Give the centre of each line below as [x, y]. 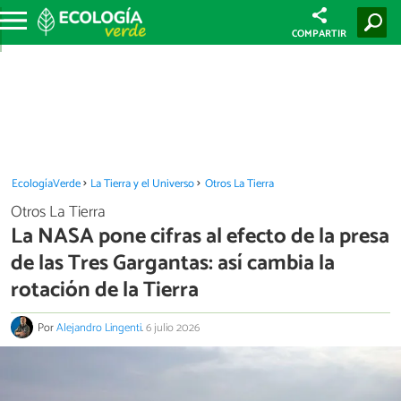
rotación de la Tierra [105, 290]
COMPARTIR [320, 34]
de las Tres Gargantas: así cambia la [173, 263]
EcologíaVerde [46, 184]
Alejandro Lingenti [99, 328]
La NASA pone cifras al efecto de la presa [200, 236]
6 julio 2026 [173, 328]
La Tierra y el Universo [143, 184]
